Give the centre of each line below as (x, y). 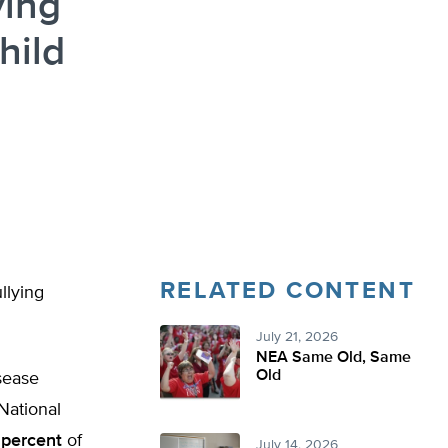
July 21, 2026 (297, 337)
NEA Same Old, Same (333, 358)
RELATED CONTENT (287, 291)
